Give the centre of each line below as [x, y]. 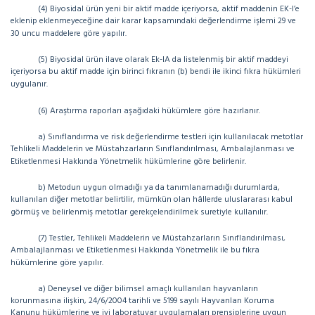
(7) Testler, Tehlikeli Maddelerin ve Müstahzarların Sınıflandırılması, [162, 238]
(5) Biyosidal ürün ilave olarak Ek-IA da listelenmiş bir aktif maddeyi [163, 60]
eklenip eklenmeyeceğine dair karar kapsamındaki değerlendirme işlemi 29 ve [153, 21]
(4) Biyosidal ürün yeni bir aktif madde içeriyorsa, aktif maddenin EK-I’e [169, 9]
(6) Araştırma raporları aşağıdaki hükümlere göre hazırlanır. [149, 111]
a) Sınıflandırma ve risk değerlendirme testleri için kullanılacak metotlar [171, 137]
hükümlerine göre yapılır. [57, 263]
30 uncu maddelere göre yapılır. [69, 34]
